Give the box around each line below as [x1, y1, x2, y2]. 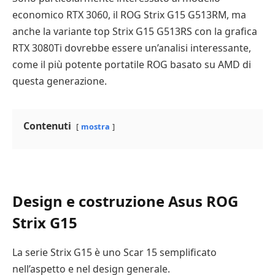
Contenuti [23, 118, 71, 133]
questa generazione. [12, 74, 107, 88]
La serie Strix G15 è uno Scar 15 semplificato [12, 245, 217, 259]
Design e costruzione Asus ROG [12, 190, 238, 211]
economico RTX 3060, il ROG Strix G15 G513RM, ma [12, 7, 246, 21]
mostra [81, 120, 110, 132]
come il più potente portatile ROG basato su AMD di [12, 57, 251, 71]
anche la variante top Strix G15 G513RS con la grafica [12, 24, 257, 38]
